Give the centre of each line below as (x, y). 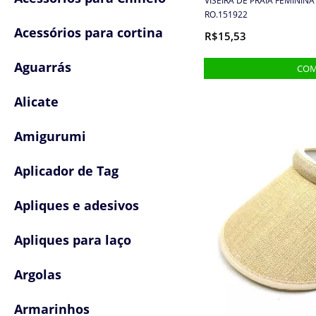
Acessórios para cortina (89, 32)
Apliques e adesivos (77, 205)
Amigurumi (50, 136)
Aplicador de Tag (66, 171)
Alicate (36, 102)
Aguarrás (43, 67)
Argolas (38, 274)
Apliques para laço (73, 240)
